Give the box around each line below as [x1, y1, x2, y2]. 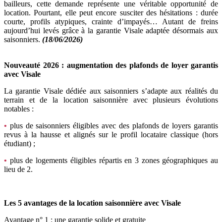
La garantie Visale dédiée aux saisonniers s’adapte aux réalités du [4, 86, 218, 95]
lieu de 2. [4, 165, 33, 173]
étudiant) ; [4, 139, 35, 148]
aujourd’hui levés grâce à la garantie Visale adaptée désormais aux [4, 26, 218, 35]
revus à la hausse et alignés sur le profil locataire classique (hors [4, 130, 218, 139]
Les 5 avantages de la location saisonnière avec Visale [4, 198, 181, 207]
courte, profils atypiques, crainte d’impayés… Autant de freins [4, 17, 218, 26]
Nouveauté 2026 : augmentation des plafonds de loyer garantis [4, 60, 218, 69]
